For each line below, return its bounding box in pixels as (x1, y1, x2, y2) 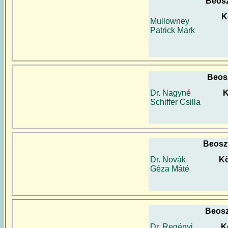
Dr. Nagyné (150, 88, 191, 97)
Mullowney (150, 16, 189, 25)
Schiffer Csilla (150, 97, 201, 106)
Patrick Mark (150, 25, 195, 35)
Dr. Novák (150, 155, 186, 164)
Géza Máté (150, 164, 189, 174)
